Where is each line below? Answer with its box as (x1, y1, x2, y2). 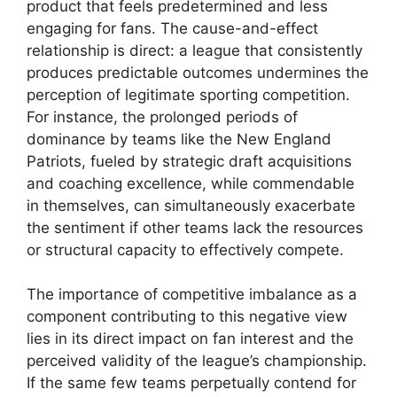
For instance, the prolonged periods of (27, 107, 298, 126)
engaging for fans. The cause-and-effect (27, 19, 318, 37)
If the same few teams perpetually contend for (27, 374, 356, 393)
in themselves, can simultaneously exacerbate (27, 196, 355, 214)
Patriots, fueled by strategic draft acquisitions (27, 152, 352, 170)
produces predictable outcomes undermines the (27, 63, 369, 82)
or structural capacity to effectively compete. (27, 240, 344, 259)
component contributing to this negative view (27, 307, 347, 326)
